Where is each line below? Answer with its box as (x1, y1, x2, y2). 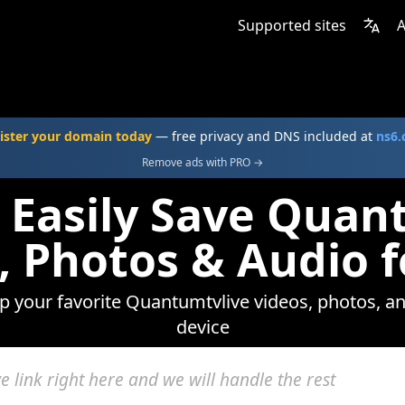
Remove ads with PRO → (142, 155, 263, 170)
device (175, 315, 230, 339)
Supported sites (238, 15, 346, 35)
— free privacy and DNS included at (152, 127, 376, 145)
